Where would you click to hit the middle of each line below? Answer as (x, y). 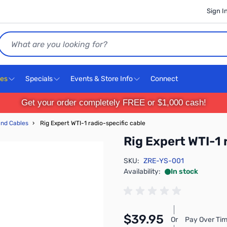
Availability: (142, 172)
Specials (39, 79)
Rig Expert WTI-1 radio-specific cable (93, 123)
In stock (184, 172)
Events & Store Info (102, 79)
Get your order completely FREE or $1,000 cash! (113, 103)
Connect (165, 79)
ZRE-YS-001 (164, 161)
